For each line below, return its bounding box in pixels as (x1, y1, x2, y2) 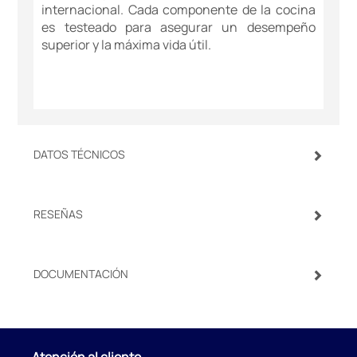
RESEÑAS (33, 206, 84, 222)
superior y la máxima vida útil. (41, 35, 212, 53)
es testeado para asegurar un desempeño (41, 18, 316, 36)
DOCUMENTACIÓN (33, 265, 129, 281)
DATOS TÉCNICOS (33, 146, 126, 162)
